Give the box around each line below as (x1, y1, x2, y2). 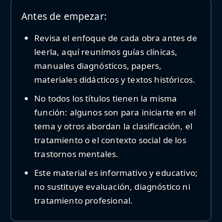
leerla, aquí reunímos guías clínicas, (34, 46, 178, 57)
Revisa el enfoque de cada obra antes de (34, 32, 197, 44)
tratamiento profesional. (34, 194, 133, 206)
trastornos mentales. (34, 148, 119, 160)
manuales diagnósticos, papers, (34, 59, 162, 71)
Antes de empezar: (21, 9, 107, 23)
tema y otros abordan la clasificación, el (34, 120, 193, 132)
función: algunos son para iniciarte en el (34, 106, 196, 118)
